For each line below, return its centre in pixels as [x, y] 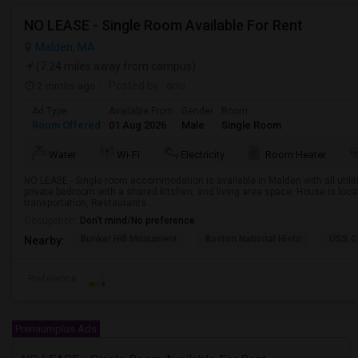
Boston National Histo [253, 239]
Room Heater [296, 155]
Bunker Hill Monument [129, 239]
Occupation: [52, 221]
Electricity [203, 155]
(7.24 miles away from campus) [115, 66]
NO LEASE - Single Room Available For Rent [163, 25]
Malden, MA [65, 47]
